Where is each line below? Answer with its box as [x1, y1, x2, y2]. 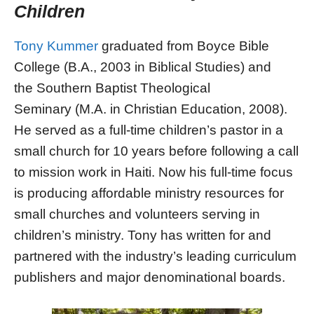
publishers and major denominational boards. [14, 270, 285, 285]
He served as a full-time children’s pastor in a [14, 123, 283, 138]
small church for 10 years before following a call [14, 144, 299, 159]
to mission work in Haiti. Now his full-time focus [14, 165, 293, 180]
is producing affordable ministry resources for [14, 186, 284, 201]
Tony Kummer [14, 39, 98, 54]
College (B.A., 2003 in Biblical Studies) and [14, 60, 271, 75]
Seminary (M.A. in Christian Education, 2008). [14, 102, 287, 117]
